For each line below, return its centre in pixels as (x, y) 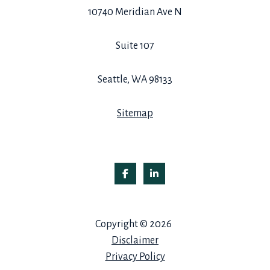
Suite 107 (135, 46)
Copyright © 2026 (133, 224)
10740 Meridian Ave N (135, 12)
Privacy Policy (135, 257)
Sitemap (135, 114)
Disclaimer (135, 241)
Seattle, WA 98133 (135, 80)
